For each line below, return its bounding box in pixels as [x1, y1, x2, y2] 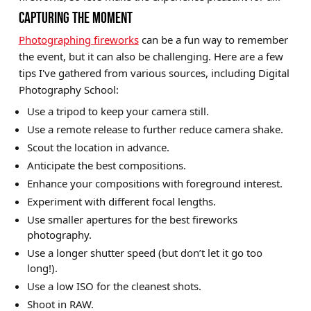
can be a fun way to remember [138, 32, 288, 47]
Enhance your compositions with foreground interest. [26, 176, 283, 190]
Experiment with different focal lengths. [26, 194, 216, 208]
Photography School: [18, 82, 119, 96]
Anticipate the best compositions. [26, 158, 186, 172]
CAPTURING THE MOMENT [18, 8, 133, 26]
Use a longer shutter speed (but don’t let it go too [26, 245, 262, 260]
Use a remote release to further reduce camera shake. [26, 121, 283, 136]
